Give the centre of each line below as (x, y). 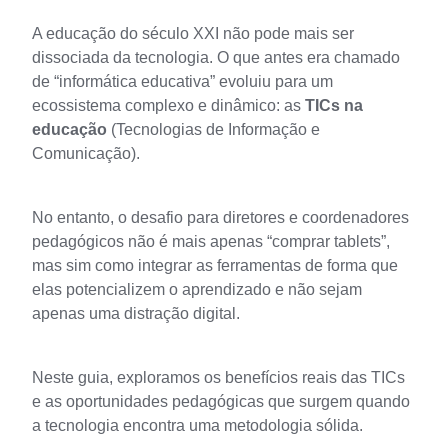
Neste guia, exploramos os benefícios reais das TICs (218, 378)
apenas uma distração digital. (136, 314)
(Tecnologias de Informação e (213, 130)
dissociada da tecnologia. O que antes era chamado (216, 58)
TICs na (334, 106)
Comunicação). (88, 154)
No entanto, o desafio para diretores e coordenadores (220, 218)
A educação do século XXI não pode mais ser (193, 34)
